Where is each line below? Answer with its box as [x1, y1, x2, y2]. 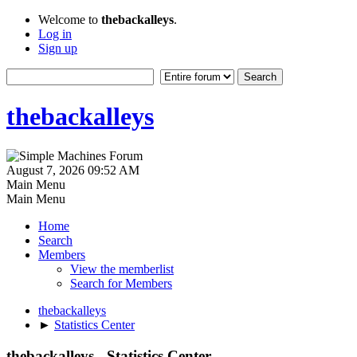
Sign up [38, 41, 77, 55]
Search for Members [70, 276, 172, 290]
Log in [38, 27, 72, 41]
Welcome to [38, 13, 101, 26]
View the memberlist [70, 261, 174, 276]
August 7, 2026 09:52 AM [6, 163, 139, 177]
